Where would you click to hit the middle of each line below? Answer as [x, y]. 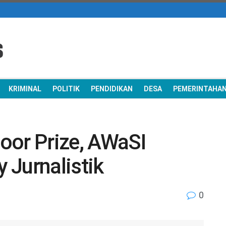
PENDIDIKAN [112, 89]
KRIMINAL [25, 89]
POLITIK [66, 89]
